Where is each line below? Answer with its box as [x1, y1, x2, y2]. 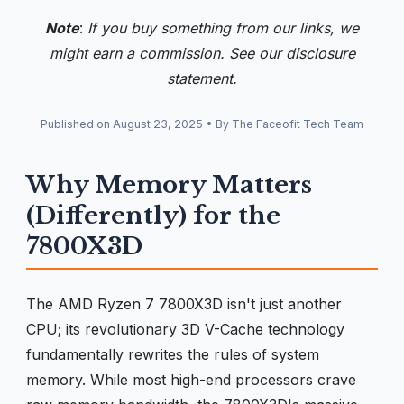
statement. [167, 69, 237, 88]
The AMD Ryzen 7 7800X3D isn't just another [26, 294, 342, 313]
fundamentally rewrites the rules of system [26, 344, 319, 363]
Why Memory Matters [26, 170, 312, 199]
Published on [41, 116, 113, 131]
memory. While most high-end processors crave [26, 370, 356, 389]
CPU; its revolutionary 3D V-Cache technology [26, 319, 344, 338]
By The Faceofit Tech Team [216, 116, 363, 131]
